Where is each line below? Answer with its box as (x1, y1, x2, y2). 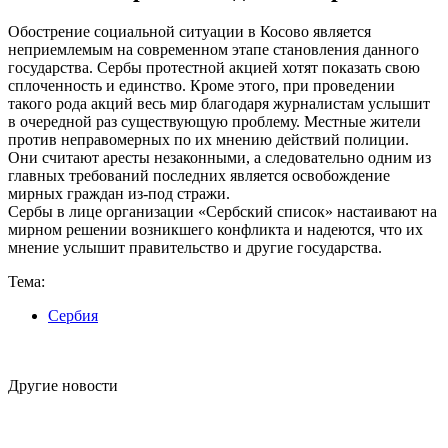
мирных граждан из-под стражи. (8, 185, 230, 203)
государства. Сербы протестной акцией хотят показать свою (8, 59, 420, 77)
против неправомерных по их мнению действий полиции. (8, 131, 409, 149)
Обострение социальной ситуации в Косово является (8, 23, 371, 41)
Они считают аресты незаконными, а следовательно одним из (8, 149, 431, 167)
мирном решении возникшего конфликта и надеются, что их (8, 221, 423, 239)
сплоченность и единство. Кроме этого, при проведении (8, 77, 395, 95)
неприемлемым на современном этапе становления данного (8, 41, 419, 59)
